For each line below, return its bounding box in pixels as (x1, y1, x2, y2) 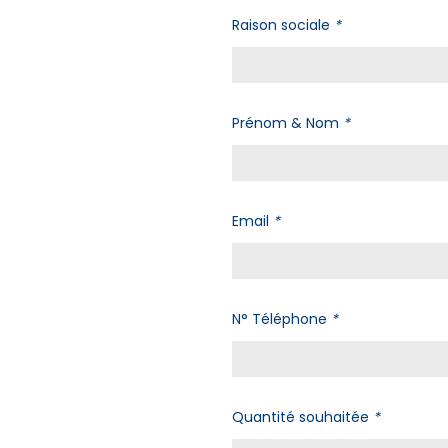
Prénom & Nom (231, 112, 343, 133)
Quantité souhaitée (231, 406, 373, 427)
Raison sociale (231, 14, 334, 35)
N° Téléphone (231, 308, 331, 329)
